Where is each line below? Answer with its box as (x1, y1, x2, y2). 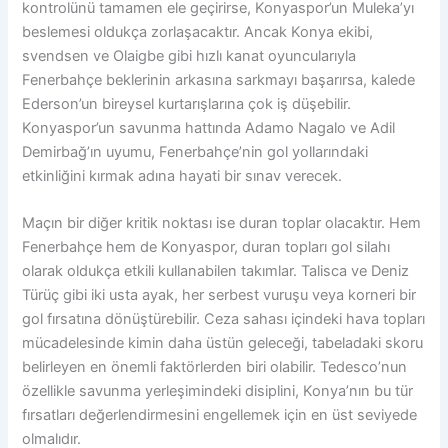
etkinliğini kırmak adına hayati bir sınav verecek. (22, 166, 343, 185)
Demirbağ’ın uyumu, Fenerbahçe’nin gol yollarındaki (22, 142, 369, 161)
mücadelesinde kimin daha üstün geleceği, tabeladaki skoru (22, 334, 424, 353)
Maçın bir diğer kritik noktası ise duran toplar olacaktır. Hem (22, 214, 422, 233)
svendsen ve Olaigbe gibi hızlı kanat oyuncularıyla (22, 46, 357, 65)
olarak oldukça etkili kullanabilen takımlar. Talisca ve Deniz (22, 262, 410, 281)
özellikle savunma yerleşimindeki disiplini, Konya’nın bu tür (22, 382, 414, 401)
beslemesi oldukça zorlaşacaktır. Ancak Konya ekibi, (22, 22, 374, 41)
